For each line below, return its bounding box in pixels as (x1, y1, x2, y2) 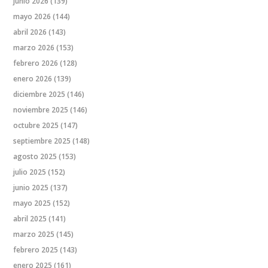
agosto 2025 (13, 151, 57, 162)
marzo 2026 (13, 42, 55, 53)
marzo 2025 (13, 229, 55, 240)
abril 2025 (13, 214, 47, 224)
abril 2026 (13, 27, 47, 38)
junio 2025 (13, 182, 49, 193)
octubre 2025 (13, 120, 59, 131)
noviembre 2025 (13, 105, 69, 115)
